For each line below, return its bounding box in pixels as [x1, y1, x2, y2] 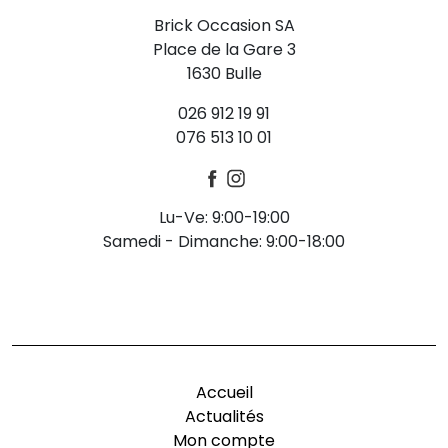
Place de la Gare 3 [152, 37, 296, 61]
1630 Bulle [186, 61, 262, 85]
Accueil [195, 380, 253, 404]
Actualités [184, 404, 264, 428]
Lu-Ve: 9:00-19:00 [158, 205, 290, 229]
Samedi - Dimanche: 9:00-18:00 [103, 229, 345, 253]
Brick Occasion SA [153, 13, 295, 37]
